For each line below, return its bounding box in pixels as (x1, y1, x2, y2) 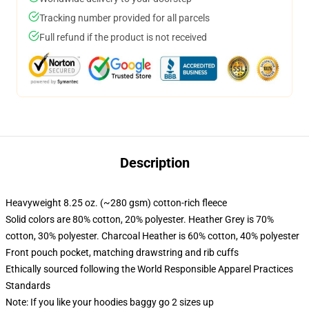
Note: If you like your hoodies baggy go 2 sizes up (6, 297, 214, 308)
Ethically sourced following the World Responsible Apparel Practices (6, 263, 293, 275)
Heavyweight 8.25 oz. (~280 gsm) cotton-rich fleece (6, 197, 227, 208)
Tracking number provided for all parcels (39, 12, 210, 23)
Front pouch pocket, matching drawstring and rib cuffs (6, 247, 239, 258)
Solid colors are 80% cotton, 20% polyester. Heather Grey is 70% (6, 214, 274, 225)
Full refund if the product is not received (39, 32, 207, 43)
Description (119, 154, 190, 171)
